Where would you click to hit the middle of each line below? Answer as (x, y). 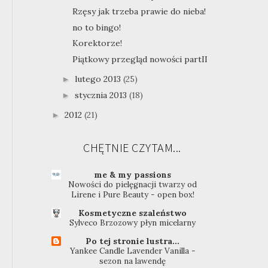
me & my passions (133, 175)
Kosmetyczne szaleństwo (133, 213)
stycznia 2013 (102, 95)
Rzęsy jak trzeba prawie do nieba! (139, 12)
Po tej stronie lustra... (133, 241)
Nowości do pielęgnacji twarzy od (133, 185)
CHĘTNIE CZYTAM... (132, 147)
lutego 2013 (99, 79)
